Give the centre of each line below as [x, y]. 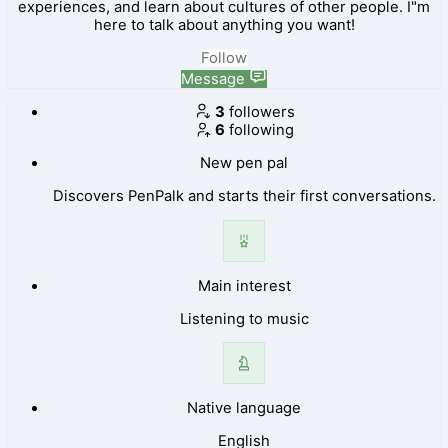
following [261, 130]
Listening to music [244, 318]
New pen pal [244, 163]
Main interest [244, 285]
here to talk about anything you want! [224, 25]
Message [213, 78]
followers [261, 111]
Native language [244, 408]
